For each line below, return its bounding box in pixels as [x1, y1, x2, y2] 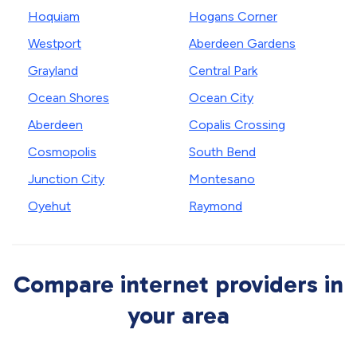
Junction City [28, 171, 104, 186]
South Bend [189, 144, 256, 159]
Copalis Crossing [189, 117, 285, 132]
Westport [28, 36, 81, 51]
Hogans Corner [189, 9, 277, 24]
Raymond [189, 198, 242, 214]
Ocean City [189, 90, 253, 105]
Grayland [28, 63, 78, 78]
